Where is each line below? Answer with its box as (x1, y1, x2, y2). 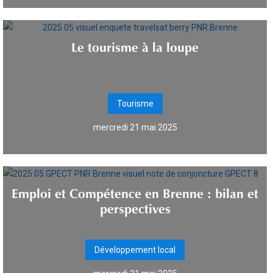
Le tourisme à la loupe (71, 41, 199, 49)
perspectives (99, 203, 171, 210)
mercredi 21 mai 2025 (93, 122, 177, 132)
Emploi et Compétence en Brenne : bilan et (12, 188, 258, 195)
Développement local (94, 245, 175, 255)
